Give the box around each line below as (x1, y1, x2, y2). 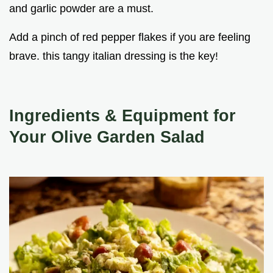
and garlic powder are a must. (9, 2, 154, 15)
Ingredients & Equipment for (9, 106, 236, 126)
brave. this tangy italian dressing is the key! (9, 50, 218, 63)
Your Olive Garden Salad (9, 127, 205, 147)
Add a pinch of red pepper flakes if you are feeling (9, 31, 250, 44)
